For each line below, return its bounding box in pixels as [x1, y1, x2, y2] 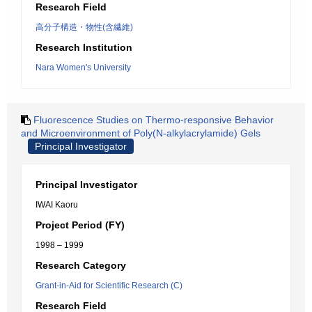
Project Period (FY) [36, 219, 125, 231]
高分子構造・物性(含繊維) [36, 22, 133, 32]
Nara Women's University [36, 63, 131, 72]
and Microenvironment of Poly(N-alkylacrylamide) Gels [21, 127, 260, 139]
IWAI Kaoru [36, 200, 78, 210]
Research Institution [36, 42, 132, 53]
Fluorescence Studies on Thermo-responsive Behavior [33, 114, 274, 125]
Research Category [36, 260, 126, 271]
